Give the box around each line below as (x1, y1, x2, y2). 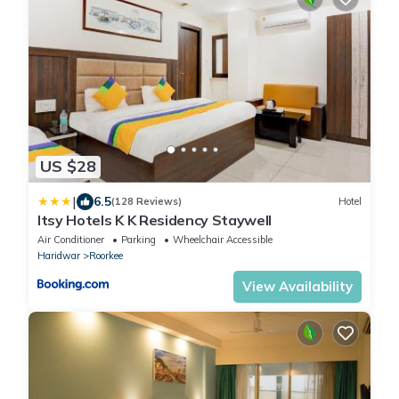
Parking (121, 232, 156, 246)
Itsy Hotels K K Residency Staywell (37, 210, 273, 229)
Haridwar (37, 248, 80, 262)
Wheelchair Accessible (173, 232, 273, 246)
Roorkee (89, 248, 123, 262)
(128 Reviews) (111, 195, 182, 208)
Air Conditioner (37, 232, 104, 246)
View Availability (242, 277, 353, 295)
